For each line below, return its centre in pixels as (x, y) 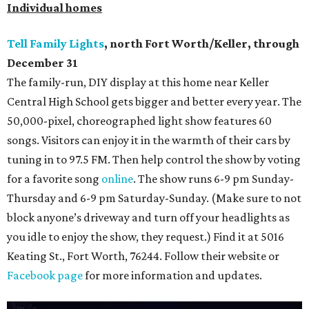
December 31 (42, 62)
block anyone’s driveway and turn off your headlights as (148, 217)
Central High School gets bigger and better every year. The (154, 101)
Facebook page (45, 275)
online (117, 178)
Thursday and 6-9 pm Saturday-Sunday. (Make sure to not (154, 198)
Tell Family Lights (56, 43)
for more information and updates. (172, 275)
